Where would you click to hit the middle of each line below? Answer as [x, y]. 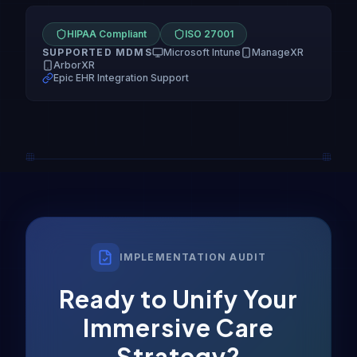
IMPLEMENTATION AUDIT [193, 257]
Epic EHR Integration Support [121, 77]
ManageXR [277, 52]
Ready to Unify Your [178, 298]
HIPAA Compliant [107, 33]
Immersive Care [178, 327]
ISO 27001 [209, 33]
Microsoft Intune [202, 52]
